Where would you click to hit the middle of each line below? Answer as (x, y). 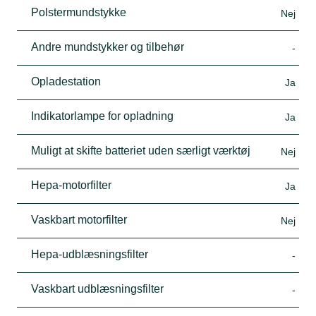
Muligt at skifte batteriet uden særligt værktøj (141, 150)
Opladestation (66, 81)
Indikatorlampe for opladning (102, 116)
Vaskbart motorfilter (79, 219)
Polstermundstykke (79, 12)
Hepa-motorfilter (71, 185)
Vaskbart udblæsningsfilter (97, 288)
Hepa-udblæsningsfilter (90, 254)
